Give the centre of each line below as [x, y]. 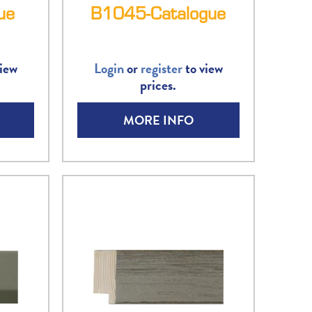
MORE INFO [158, 120]
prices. [158, 85]
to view [202, 69]
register [161, 69]
